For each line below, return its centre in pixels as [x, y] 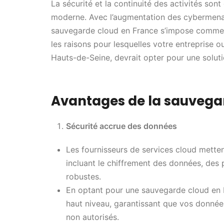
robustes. [83, 176]
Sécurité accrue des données [121, 126]
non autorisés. [92, 217]
